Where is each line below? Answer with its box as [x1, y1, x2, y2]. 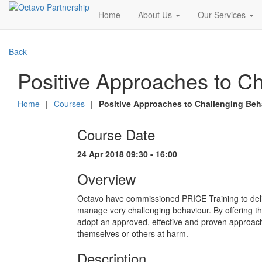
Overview [77, 168, 136, 189]
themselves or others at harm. [77, 227, 188, 239]
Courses [54, 98, 85, 109]
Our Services [198, 9, 248, 20]
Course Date [77, 124, 155, 144]
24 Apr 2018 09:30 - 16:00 [77, 148, 177, 160]
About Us [138, 9, 174, 20]
